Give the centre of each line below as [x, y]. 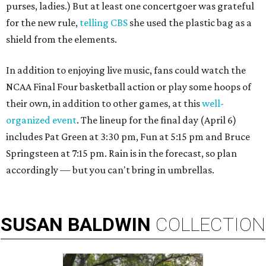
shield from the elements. [61, 39]
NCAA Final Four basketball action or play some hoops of [129, 87]
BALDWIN [109, 225]
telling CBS [104, 23]
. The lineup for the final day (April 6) [156, 120]
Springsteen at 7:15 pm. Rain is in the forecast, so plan [121, 153]
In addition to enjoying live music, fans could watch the [126, 70]
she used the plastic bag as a [190, 23]
